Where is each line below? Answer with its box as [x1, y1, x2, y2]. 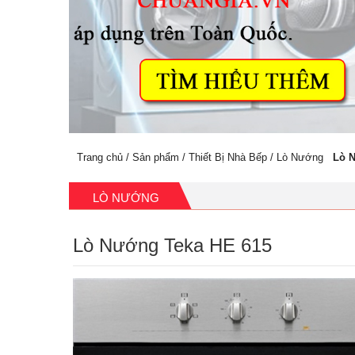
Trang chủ [77, 151, 123, 163]
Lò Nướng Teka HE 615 [73, 234, 272, 256]
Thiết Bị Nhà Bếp [189, 151, 267, 163]
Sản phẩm [132, 151, 179, 163]
